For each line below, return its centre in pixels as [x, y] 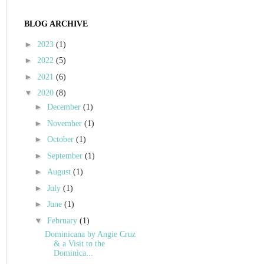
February [63, 220]
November [65, 123]
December [65, 107]
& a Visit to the [79, 243]
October [61, 140]
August [60, 172]
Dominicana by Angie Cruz [90, 234]
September [66, 156]
